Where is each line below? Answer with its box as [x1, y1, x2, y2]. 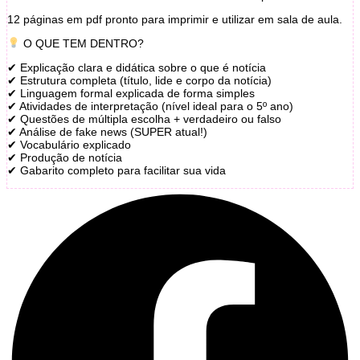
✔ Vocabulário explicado [7, 138, 131, 152]
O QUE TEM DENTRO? [19, 37, 144, 51]
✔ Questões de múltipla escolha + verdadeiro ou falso [7, 112, 281, 126]
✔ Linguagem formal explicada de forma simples [7, 87, 255, 100]
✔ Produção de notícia [7, 151, 122, 165]
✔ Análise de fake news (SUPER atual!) [7, 125, 207, 139]
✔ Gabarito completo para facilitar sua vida [7, 164, 226, 178]
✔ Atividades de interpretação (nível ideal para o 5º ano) [7, 100, 293, 113]
